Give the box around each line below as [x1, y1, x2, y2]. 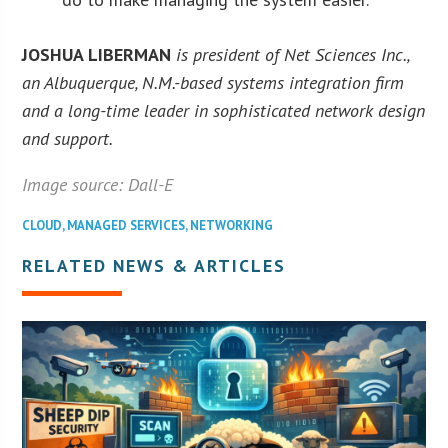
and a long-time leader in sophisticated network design [22, 98, 426, 122]
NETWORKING [190, 216, 274, 234]
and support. [22, 126, 114, 150]
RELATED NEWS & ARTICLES [22, 253, 287, 277]
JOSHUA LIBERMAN [22, 42, 172, 66]
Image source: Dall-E [22, 172, 174, 196]
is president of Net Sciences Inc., [176, 42, 410, 66]
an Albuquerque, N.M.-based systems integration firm [22, 70, 405, 94]
